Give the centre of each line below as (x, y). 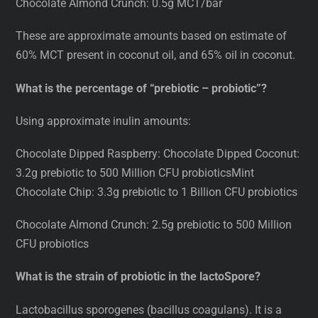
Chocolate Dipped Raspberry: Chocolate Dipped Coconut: (158, 154)
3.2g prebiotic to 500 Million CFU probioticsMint (135, 173)
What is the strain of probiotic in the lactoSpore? (138, 277)
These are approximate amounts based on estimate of (152, 36)
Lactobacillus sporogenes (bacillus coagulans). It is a (149, 309)
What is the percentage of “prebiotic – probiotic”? (142, 88)
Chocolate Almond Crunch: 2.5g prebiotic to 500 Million (154, 225)
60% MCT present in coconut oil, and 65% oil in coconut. (156, 55)
